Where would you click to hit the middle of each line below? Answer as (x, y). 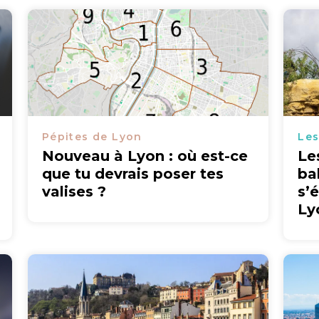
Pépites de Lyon (92, 137)
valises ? (74, 192)
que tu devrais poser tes (132, 174)
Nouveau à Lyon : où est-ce (145, 156)
